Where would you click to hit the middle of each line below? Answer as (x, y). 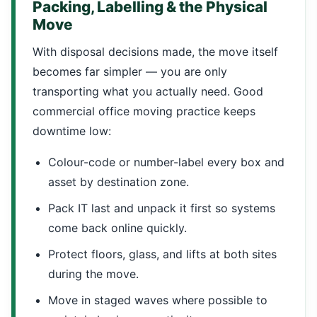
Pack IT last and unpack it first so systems (162, 208)
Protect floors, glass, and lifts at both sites (162, 254)
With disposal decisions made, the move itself (155, 52)
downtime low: (72, 131)
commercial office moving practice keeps (144, 111)
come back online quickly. (117, 228)
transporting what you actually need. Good (148, 91)
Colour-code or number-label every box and (166, 162)
